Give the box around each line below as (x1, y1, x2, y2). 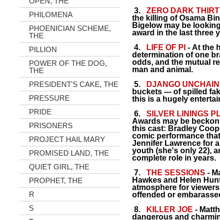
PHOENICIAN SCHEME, (29, 24, 111, 32)
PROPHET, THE (29, 176, 82, 185)
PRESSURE (29, 94, 70, 102)
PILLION (29, 45, 57, 54)
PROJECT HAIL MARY (29, 135, 105, 143)
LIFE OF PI (146, 43, 186, 52)
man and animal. (132, 65, 193, 74)
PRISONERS (29, 121, 73, 130)
